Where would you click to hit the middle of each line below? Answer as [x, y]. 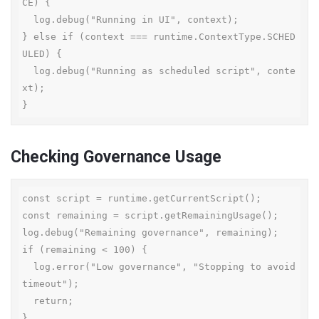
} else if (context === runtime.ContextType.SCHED [159, 37]
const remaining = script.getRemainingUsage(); [150, 215]
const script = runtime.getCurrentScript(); [142, 198]
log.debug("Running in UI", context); [28, 20]
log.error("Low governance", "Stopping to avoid [28, 267]
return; [28, 301]
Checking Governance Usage [116, 157]
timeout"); [51, 284]
